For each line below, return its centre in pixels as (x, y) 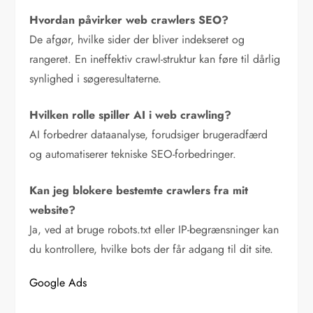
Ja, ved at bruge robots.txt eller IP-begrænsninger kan (154, 230)
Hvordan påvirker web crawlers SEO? (129, 20)
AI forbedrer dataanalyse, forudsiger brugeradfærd (149, 135)
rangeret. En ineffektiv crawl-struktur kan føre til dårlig (155, 59)
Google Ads (58, 283)
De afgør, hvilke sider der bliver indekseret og (137, 40)
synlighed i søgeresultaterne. (96, 79)
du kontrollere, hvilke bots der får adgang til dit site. (152, 249)
